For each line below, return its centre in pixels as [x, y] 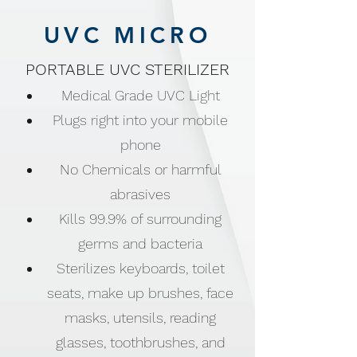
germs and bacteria [141, 243]
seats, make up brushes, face [141, 293]
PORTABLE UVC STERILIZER [127, 69]
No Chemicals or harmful [140, 169]
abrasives [141, 194]
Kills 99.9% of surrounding [141, 219]
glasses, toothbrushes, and [140, 342]
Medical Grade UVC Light [140, 95]
